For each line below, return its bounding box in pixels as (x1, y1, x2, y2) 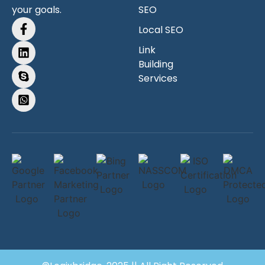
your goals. (12, 2, 62, 17)
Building (138, 57, 173, 71)
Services (138, 71, 177, 85)
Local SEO (138, 22, 183, 37)
